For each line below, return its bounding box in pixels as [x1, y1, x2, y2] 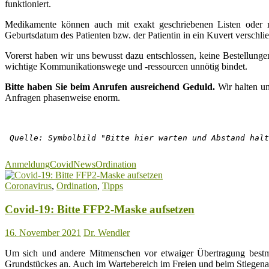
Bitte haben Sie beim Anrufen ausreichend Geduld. [5, 82, 215, 92]
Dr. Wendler [83, 227, 130, 238]
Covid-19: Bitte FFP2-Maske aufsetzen [5, 203, 195, 216]
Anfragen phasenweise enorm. [5, 92, 120, 103]
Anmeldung [5, 159, 50, 170]
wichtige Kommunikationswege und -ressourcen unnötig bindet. [5, 61, 247, 72]
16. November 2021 [5, 227, 81, 238]
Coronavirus [5, 181, 52, 192]
